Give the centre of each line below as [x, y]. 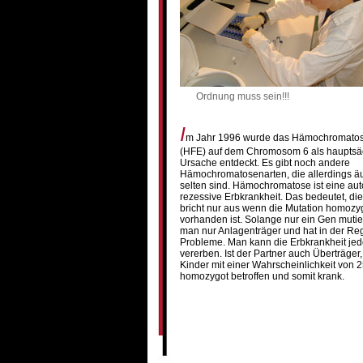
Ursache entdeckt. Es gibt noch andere [265, 163]
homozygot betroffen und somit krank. [262, 276]
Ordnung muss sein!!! [243, 96]
